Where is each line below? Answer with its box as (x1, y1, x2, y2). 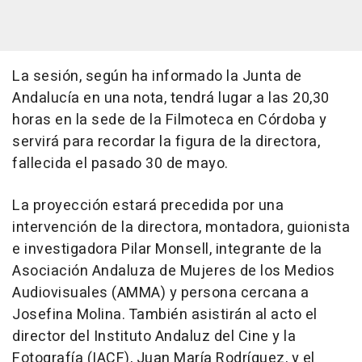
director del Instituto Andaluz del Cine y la (12, 325, 296, 347)
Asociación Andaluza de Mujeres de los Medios (12, 259, 335, 282)
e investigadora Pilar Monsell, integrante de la (12, 238, 322, 260)
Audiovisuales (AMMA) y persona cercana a (12, 281, 309, 304)
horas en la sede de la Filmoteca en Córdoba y (12, 108, 327, 131)
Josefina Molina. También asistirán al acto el (12, 303, 318, 326)
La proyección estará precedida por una (12, 194, 284, 217)
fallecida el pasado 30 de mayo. (12, 152, 229, 175)
